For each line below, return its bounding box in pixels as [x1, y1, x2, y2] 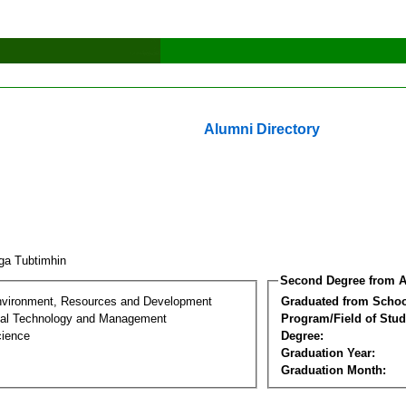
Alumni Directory [204, 121, 320, 137]
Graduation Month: [281, 362, 386, 377]
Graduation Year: [281, 345, 375, 360]
